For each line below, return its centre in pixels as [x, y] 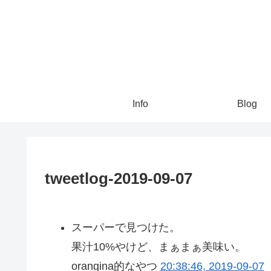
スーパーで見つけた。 [126, 227]
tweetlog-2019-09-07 [119, 178]
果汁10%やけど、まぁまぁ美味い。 [158, 247]
